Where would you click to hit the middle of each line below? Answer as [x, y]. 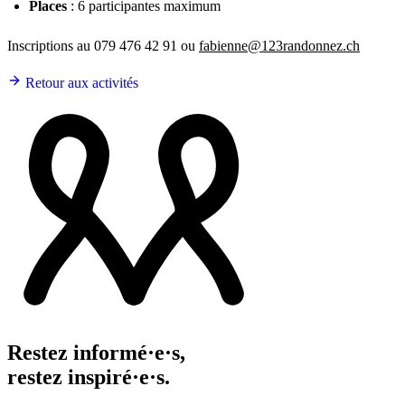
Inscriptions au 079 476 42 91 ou [103, 45]
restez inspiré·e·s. [89, 377]
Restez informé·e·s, [96, 352]
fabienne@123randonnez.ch [279, 45]
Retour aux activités [80, 82]
